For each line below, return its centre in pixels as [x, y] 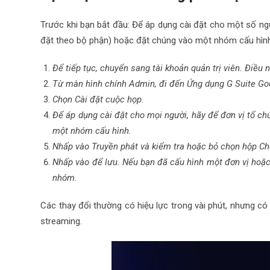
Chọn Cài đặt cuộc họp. [99, 99]
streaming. [63, 221]
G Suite [243, 84]
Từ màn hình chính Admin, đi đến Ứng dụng [140, 84]
